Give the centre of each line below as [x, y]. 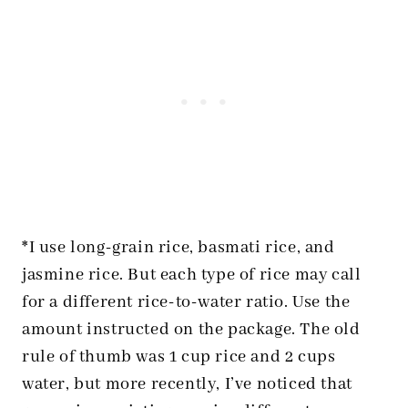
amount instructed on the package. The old [191, 330]
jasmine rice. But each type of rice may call [192, 275]
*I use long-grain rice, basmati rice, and [178, 248]
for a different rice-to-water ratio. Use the [186, 303]
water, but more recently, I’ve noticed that [187, 385]
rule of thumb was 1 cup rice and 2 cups [179, 357]
